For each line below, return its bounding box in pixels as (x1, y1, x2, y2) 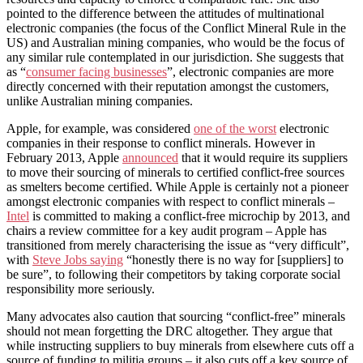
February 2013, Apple (6, 151, 122, 165)
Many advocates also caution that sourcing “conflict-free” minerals (6, 310, 345, 324)
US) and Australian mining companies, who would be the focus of (6, 36, 344, 50)
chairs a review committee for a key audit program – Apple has (6, 224, 327, 238)
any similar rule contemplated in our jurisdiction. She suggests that (6, 50, 344, 65)
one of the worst (194, 122, 276, 136)
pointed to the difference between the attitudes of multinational (6, 6, 324, 21)
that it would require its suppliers (178, 151, 348, 165)
